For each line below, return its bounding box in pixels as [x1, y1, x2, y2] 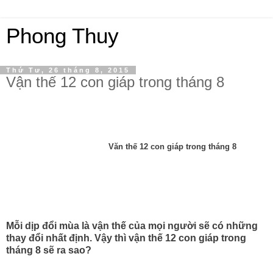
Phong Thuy [6, 24, 119, 48]
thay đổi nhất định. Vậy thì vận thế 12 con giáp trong [6, 232, 246, 243]
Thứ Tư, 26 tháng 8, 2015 [6, 66, 130, 74]
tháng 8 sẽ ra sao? [6, 244, 91, 255]
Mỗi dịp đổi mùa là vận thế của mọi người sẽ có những [6, 220, 258, 231]
